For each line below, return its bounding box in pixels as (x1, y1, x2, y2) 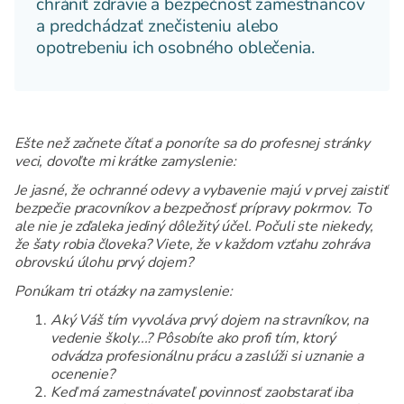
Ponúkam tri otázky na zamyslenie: (14, 281, 233, 302)
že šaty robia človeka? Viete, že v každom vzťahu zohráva (14, 234, 371, 255)
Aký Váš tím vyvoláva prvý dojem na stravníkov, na (50, 310, 369, 331)
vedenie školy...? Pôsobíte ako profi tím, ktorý (50, 328, 335, 349)
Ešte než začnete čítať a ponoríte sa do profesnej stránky (14, 133, 370, 154)
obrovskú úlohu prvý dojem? (14, 252, 193, 273)
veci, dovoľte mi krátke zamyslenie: (14, 151, 236, 172)
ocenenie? (50, 364, 115, 385)
